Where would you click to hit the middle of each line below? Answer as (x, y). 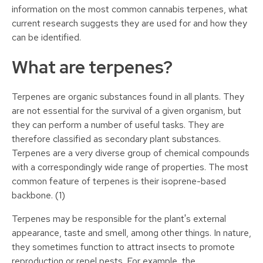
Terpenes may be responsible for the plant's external (119, 219)
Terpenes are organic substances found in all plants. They (128, 97)
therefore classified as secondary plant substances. (116, 139)
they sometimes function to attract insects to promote (123, 247)
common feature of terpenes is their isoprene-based (119, 181)
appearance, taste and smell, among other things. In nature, (131, 233)
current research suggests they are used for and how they (129, 23)
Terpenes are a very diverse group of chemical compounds (131, 153)
